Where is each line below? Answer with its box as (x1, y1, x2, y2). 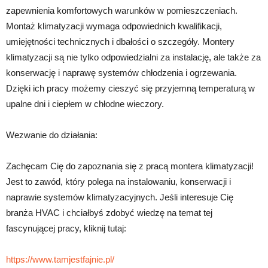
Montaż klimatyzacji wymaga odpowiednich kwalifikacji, (6, 20, 222, 31)
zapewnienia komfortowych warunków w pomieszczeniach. (6, 5, 237, 16)
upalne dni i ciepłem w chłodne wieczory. (6, 98, 164, 109)
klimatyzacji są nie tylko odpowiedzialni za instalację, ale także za (6, 51, 261, 62)
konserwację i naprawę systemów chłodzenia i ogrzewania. (6, 67, 237, 78)
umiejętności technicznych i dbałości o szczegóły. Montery (6, 36, 234, 47)
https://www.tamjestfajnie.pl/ (6, 254, 114, 264)
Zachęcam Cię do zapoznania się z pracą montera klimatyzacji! (6, 160, 254, 171)
